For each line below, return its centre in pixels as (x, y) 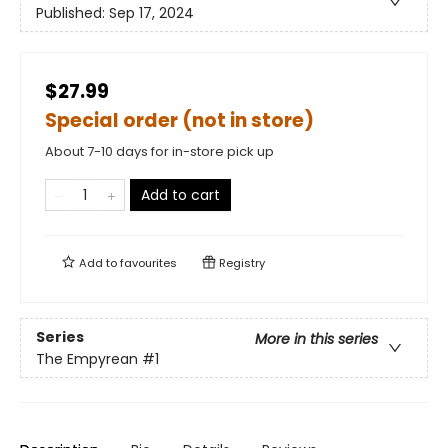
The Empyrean (87, 358)
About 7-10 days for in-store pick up (159, 152)
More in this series (316, 338)
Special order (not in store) (179, 121)
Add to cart (180, 195)
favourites (148, 263)
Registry (240, 263)
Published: (72, 12)
